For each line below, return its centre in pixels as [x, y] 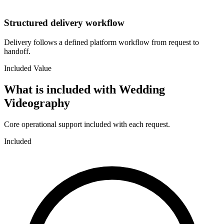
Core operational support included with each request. [87, 124]
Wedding [142, 90]
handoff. [17, 51]
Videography [37, 103]
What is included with [61, 90]
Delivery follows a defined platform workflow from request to [101, 42]
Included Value [28, 68]
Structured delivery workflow [64, 23]
